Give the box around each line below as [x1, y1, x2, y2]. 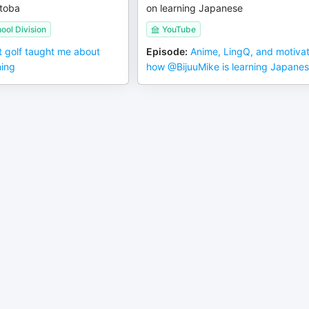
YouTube [162, 24, 197, 34]
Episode [146, 46, 186, 57]
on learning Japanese [146, 2, 243, 14]
